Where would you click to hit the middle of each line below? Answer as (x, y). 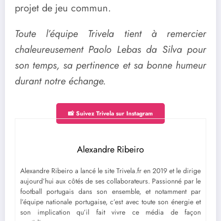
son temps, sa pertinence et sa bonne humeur (110, 65)
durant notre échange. (60, 81)
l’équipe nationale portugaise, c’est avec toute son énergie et (110, 202)
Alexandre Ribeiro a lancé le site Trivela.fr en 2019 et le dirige (110, 170)
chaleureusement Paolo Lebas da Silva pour (110, 49)
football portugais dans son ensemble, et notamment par (110, 191)
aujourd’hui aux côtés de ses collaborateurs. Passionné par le (110, 181)
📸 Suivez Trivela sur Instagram (110, 113)
